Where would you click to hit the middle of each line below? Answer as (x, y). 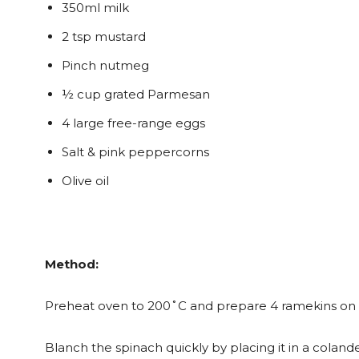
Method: (72, 264)
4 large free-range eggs (133, 123)
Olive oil (85, 181)
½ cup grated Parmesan (136, 94)
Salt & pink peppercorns (135, 152)
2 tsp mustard (104, 36)
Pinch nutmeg (105, 65)
